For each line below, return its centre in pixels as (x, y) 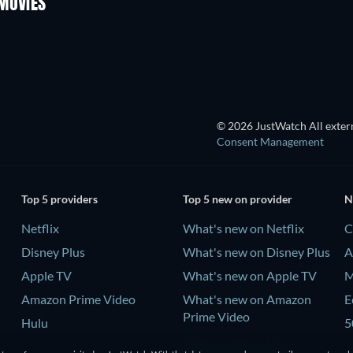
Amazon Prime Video (78, 299)
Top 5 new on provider (237, 199)
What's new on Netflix (243, 228)
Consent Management (270, 141)
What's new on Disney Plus (256, 251)
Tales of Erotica (245, 42)
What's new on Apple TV (249, 275)
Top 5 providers (59, 199)
